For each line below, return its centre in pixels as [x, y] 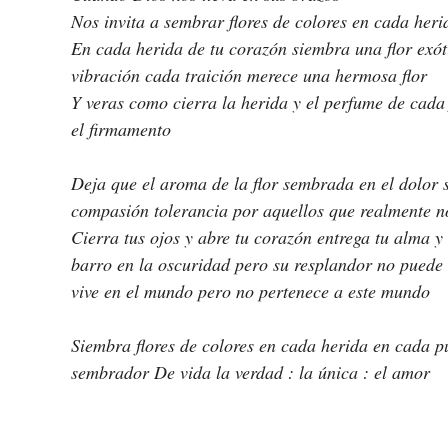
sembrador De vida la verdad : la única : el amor [250, 372]
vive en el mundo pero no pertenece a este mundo [250, 291]
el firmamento [121, 129]
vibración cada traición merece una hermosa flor [249, 75]
